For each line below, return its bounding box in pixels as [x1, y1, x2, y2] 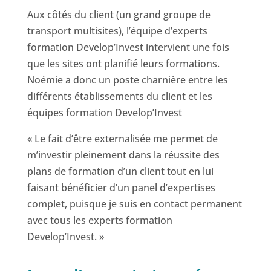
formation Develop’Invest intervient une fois [27, 41, 229, 54]
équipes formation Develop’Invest [27, 106, 182, 120]
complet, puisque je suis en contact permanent [27, 197, 242, 211]
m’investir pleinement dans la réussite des [27, 148, 220, 162]
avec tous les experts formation [27, 214, 172, 227]
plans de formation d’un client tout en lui [27, 165, 214, 178]
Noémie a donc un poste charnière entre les [27, 73, 228, 87]
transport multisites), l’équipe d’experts [27, 24, 207, 38]
